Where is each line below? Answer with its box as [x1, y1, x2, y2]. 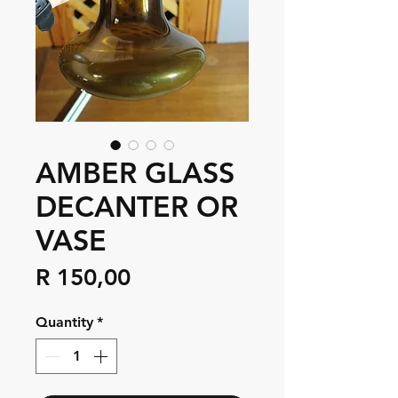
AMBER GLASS [36, 155, 235, 190]
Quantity [36, 314, 93, 330]
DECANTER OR [36, 188, 238, 224]
